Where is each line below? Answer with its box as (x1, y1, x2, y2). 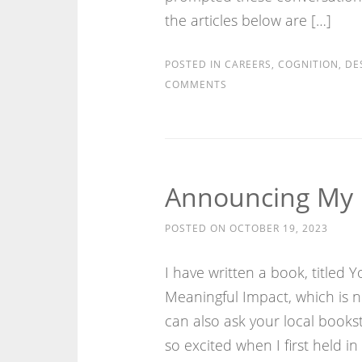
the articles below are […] (164, 11, 331, 30)
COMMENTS (164, 78, 227, 91)
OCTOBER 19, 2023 (229, 221, 328, 235)
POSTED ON (164, 221, 229, 235)
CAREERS (224, 57, 271, 71)
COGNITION (277, 57, 339, 71)
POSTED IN (164, 57, 225, 71)
